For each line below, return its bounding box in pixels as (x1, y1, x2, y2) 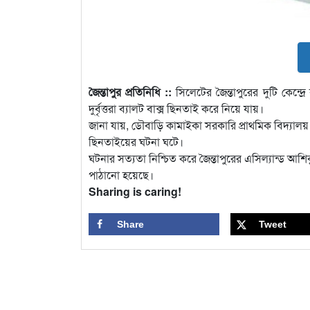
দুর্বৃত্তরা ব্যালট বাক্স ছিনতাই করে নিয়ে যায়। (89, 100, 264, 116)
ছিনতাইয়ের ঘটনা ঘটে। (89, 133, 183, 149)
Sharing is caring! (89, 183, 181, 199)
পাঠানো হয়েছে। (89, 166, 154, 183)
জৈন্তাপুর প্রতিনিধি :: (89, 83, 172, 100)
